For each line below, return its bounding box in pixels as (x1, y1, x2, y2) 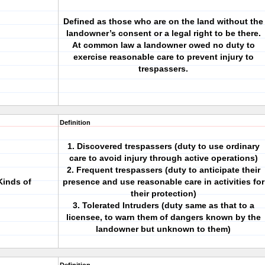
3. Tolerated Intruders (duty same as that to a (72, 201, 254, 210)
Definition (60, 119, 91, 126)
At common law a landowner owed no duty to (72, 40, 255, 50)
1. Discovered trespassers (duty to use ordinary (67, 141, 260, 151)
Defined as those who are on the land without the (63, 17, 263, 26)
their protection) (130, 189, 196, 198)
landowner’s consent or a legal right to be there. (66, 28, 261, 38)
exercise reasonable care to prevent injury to (73, 52, 254, 62)
